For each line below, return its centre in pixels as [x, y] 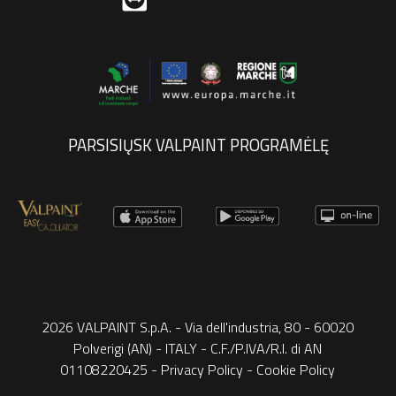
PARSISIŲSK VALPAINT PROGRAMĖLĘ [198, 145]
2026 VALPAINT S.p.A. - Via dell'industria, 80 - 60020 [198, 327]
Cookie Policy [296, 369]
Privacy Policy [202, 369]
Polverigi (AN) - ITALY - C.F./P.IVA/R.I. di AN [198, 348]
